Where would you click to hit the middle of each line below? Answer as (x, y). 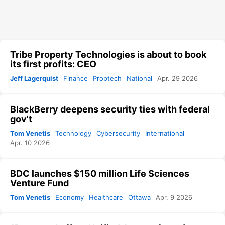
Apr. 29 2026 (178, 79)
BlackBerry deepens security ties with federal (110, 109)
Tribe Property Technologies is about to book (108, 55)
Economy (70, 198)
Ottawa (139, 198)
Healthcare (106, 198)
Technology (73, 133)
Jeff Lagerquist (34, 79)
